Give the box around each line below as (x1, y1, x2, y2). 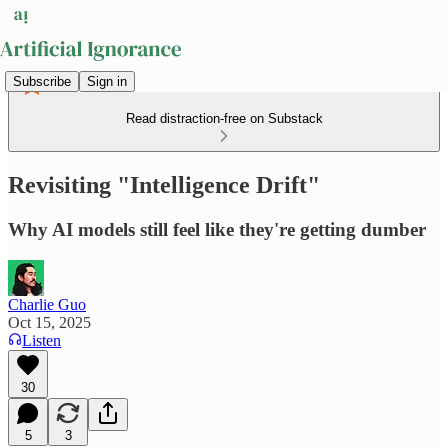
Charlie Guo (8, 295, 86, 313)
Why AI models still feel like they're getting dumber (8, 218, 426, 240)
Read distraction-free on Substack (125, 111, 323, 126)
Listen (22, 331, 61, 349)
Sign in (87, 73, 127, 89)
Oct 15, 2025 (8, 313, 91, 331)
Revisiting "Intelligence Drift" (8, 171, 320, 198)
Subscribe (13, 73, 71, 89)
